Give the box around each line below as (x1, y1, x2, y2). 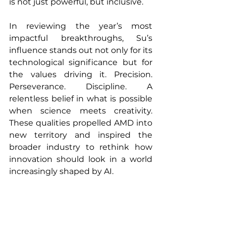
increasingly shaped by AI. (9, 166, 114, 177)
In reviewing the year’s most (9, 21, 152, 31)
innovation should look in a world (9, 154, 152, 164)
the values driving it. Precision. (9, 70, 152, 80)
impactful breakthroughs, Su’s (9, 33, 152, 43)
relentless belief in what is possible (9, 94, 152, 104)
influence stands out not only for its (9, 45, 152, 55)
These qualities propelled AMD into (9, 118, 152, 128)
